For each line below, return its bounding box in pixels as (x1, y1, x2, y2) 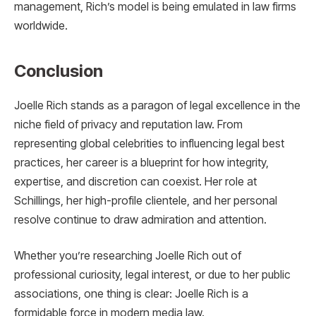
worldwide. (14, 19, 68, 33)
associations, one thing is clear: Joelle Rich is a (14, 287, 248, 301)
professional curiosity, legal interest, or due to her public (14, 268, 291, 282)
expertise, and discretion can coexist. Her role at (14, 174, 257, 188)
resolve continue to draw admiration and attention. (14, 212, 267, 226)
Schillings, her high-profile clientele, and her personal (14, 193, 277, 207)
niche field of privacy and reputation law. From (14, 117, 243, 131)
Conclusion (14, 60, 103, 81)
